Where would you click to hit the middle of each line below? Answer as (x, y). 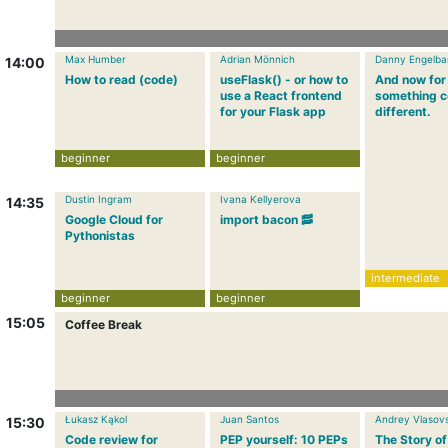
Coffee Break (103, 324)
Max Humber (95, 59)
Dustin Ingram (98, 199)
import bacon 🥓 (266, 219)
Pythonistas (100, 235)
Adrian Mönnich (257, 59)
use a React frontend (281, 95)
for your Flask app (273, 111)
